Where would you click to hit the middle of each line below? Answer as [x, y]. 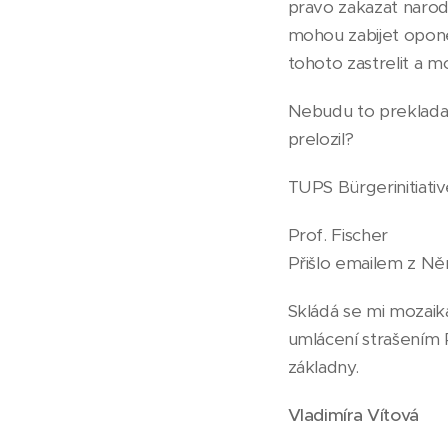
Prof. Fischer [338, 234]
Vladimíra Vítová [353, 414]
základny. [323, 366]
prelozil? [320, 138]
